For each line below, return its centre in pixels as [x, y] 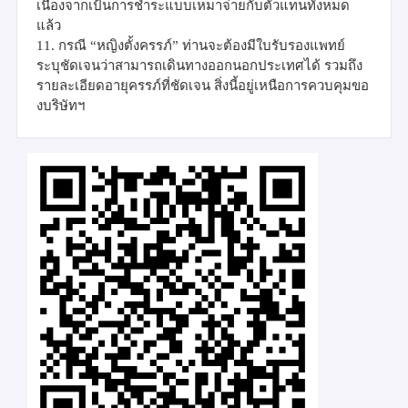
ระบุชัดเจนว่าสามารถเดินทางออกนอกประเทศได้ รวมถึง [199, 65]
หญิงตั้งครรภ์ [134, 45]
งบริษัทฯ [61, 105]
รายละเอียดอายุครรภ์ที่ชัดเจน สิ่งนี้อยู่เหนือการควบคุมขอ [203, 85]
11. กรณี [63, 45]
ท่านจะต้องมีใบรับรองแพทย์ [262, 45]
